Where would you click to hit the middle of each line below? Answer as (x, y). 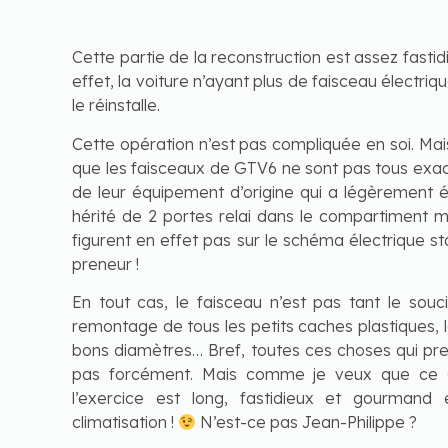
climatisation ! (125, 422)
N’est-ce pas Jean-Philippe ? (307, 422)
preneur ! (105, 263)
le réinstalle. (116, 105)
